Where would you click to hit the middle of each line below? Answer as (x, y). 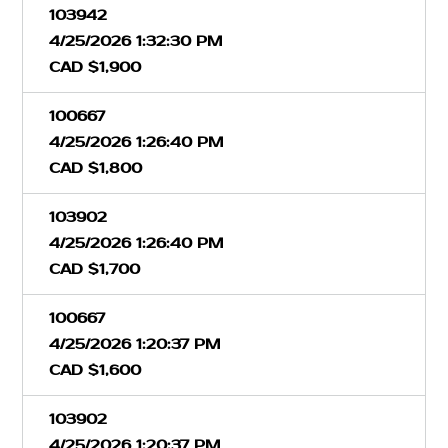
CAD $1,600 (95, 370)
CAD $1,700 (94, 269)
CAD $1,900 (95, 67)
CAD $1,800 (95, 168)
